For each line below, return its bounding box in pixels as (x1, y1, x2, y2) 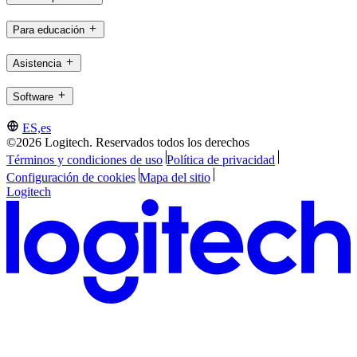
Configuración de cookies (6, 171, 135, 185)
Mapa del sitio (139, 171, 210, 185)
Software (13, 90, 53, 103)
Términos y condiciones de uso (6, 153, 163, 167)
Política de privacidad (166, 153, 275, 167)
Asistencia (13, 57, 61, 69)
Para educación (13, 24, 84, 37)
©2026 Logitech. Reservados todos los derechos (6, 135, 249, 150)
